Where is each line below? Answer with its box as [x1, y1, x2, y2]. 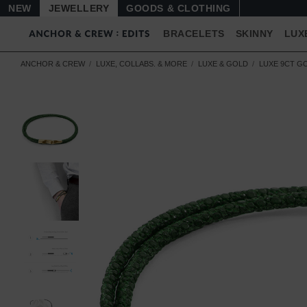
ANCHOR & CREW [21, 60, 85, 68]
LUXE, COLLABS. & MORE [96, 60, 187, 68]
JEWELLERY [48, 2, 109, 14]
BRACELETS [163, 29, 225, 39]
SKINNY [235, 29, 273, 39]
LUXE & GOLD [198, 60, 248, 68]
